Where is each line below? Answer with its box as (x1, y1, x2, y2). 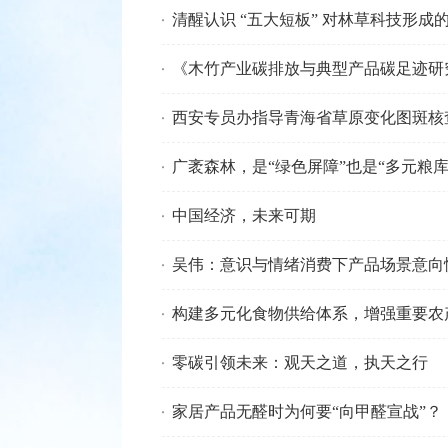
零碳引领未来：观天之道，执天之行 (172, 354, 428, 371)
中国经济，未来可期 (172, 207, 316, 224)
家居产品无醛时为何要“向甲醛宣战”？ (172, 403, 442, 420)
